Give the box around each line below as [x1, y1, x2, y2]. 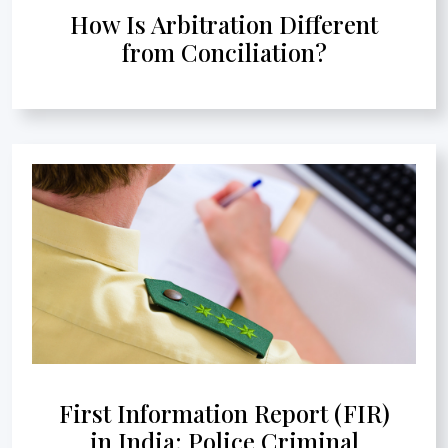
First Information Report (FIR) [58, 396, 390, 429]
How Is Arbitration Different [70, 7, 378, 40]
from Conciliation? [121, 35, 327, 68]
